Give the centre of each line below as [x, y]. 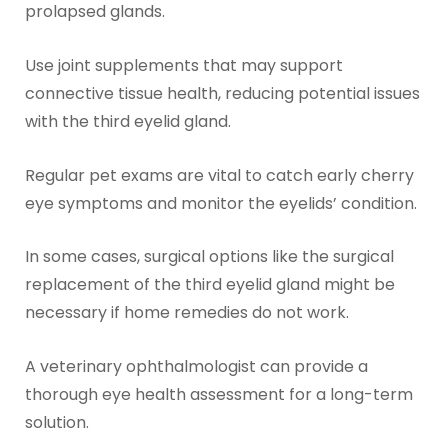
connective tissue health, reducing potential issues [222, 94]
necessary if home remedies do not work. [186, 313]
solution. [56, 422]
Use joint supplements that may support [183, 66]
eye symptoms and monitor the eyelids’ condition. [220, 203]
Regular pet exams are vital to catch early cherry [219, 175]
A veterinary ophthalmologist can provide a [196, 366]
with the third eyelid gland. [127, 122]
